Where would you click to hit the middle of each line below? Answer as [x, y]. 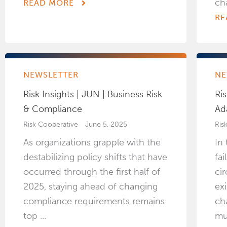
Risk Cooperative [51, 125]
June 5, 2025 [106, 125]
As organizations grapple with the [92, 143]
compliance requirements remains [94, 201]
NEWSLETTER [51, 75]
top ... [35, 216]
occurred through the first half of [92, 172]
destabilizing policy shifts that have [95, 157]
